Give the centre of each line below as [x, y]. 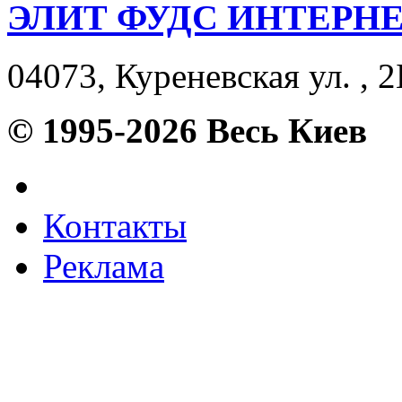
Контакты [115, 225]
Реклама [104, 266]
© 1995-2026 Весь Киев [187, 130]
